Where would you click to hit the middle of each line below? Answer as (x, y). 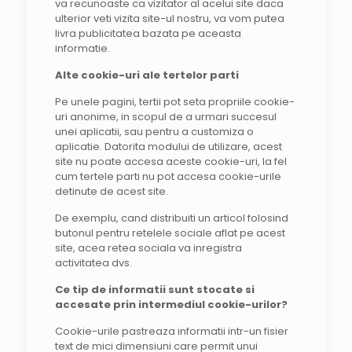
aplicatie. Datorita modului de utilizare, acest (168, 147)
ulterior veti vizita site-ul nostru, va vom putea (169, 18)
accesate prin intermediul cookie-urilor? (171, 304)
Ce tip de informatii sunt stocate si (154, 290)
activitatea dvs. (93, 263)
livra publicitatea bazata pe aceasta (148, 33)
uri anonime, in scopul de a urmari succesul (165, 117)
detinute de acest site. (111, 191)
